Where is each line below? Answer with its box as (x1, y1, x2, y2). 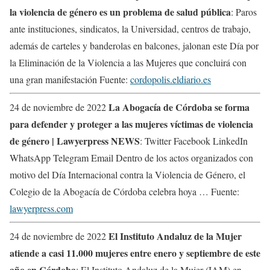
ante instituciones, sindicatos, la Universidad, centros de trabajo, (10, 22, 251, 35)
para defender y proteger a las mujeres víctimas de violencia (10, 116, 253, 131)
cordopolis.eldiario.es (130, 72, 211, 86)
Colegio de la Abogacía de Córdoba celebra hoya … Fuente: (10, 184, 239, 198)
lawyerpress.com (10, 201, 73, 215)
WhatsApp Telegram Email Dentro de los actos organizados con (10, 151, 253, 164)
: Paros (231, 5, 257, 18)
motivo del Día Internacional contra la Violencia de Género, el (10, 168, 245, 181)
